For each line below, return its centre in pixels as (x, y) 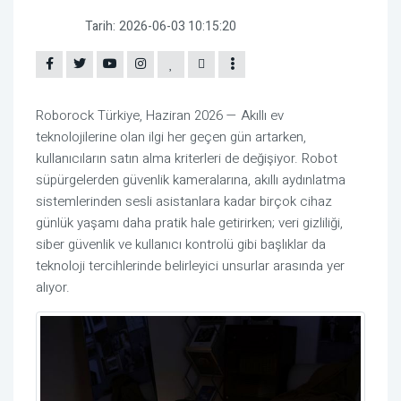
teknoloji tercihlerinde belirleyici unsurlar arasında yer (190, 266)
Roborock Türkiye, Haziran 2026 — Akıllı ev (160, 116)
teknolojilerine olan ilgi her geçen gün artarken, (171, 137)
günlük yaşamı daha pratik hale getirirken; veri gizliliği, (189, 223)
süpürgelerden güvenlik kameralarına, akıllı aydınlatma (191, 180)
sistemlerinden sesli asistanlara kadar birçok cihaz (184, 202)
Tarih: (100, 27)
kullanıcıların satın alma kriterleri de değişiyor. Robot (187, 159)
